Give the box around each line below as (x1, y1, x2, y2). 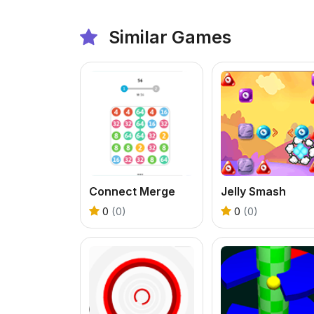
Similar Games (104, 26, 231, 48)
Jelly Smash (221, 184, 286, 198)
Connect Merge (89, 184, 175, 198)
